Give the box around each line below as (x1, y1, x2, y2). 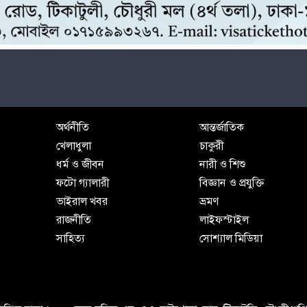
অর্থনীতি (56, 119, 89, 134)
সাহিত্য (56, 230, 85, 245)
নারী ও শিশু (199, 156, 247, 171)
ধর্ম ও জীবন (56, 156, 104, 171)
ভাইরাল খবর (56, 193, 108, 208)
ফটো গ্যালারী (56, 175, 109, 190)
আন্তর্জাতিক (199, 119, 245, 134)
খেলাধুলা (56, 138, 91, 153)
